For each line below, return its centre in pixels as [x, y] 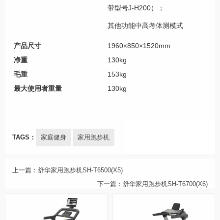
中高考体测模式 [159, 26]
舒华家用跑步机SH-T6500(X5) [80, 171]
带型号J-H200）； [136, 8]
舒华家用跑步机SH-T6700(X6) [165, 184]
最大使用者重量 [38, 88]
